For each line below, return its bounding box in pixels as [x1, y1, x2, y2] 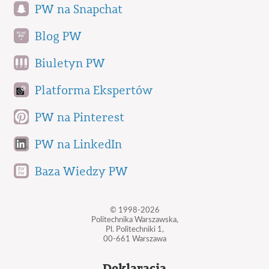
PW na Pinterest [35, 110, 124, 126]
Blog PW [35, 29, 82, 45]
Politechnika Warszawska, [91, 216, 178, 225]
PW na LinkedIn [35, 137, 122, 153]
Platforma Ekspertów [35, 83, 153, 99]
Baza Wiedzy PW [35, 164, 128, 180]
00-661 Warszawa [103, 235, 166, 244]
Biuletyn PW [35, 56, 105, 72]
